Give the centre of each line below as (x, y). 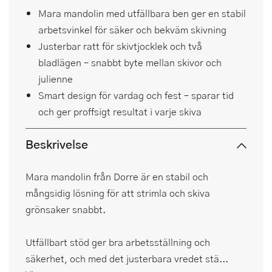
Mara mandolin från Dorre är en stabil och (117, 177)
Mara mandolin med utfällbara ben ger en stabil (142, 13)
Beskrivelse (57, 144)
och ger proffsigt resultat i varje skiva (120, 112)
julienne (56, 79)
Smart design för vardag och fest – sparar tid (136, 95)
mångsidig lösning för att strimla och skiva (118, 193)
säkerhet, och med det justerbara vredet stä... (127, 259)
